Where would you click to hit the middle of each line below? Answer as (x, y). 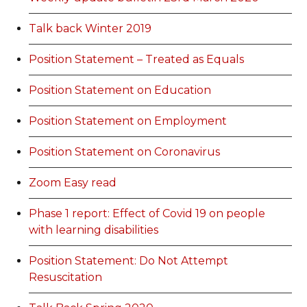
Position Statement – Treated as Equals (137, 60)
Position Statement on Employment (128, 121)
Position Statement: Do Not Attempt (129, 261)
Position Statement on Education (120, 90)
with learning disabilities (94, 230)
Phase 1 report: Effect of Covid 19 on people (147, 214)
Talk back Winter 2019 (90, 29)
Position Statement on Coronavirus (125, 152)
